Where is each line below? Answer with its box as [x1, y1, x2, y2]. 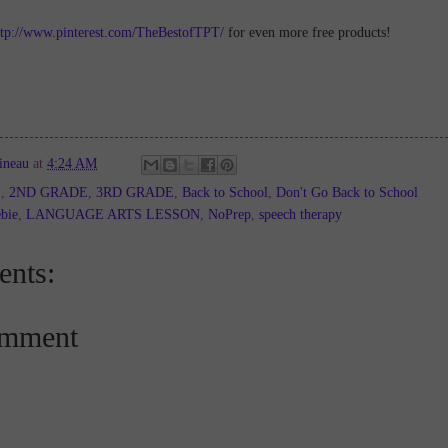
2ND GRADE [9, 184, 88, 200]
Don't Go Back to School [276, 184, 418, 200]
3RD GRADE [96, 184, 174, 200]
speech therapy [259, 206, 342, 222]
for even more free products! [223, 23, 391, 40]
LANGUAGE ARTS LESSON [26, 206, 200, 222]
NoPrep [208, 206, 251, 222]
